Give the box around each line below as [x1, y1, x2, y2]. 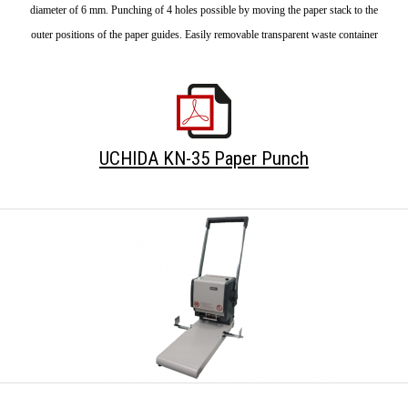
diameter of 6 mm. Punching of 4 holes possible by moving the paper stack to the [30, 4, 378, 16]
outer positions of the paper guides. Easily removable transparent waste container [30, 28, 378, 41]
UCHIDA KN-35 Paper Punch [99, 148, 309, 169]
